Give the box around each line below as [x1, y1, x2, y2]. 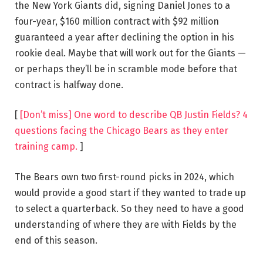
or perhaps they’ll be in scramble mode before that [15, 63, 237, 75]
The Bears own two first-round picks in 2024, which [15, 171, 234, 183]
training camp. [15, 141, 77, 153]
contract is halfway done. [15, 79, 123, 90]
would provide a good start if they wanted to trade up [15, 187, 246, 198]
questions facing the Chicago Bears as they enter [15, 125, 228, 137]
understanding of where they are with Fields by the [15, 219, 237, 230]
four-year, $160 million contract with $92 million [15, 15, 219, 27]
